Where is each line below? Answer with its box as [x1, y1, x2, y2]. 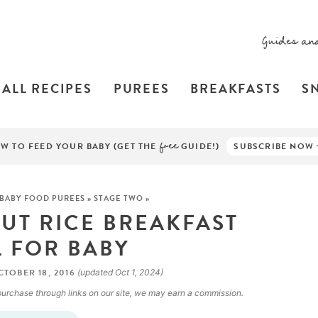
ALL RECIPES [2, 79, 92, 98]
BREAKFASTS [190, 79, 281, 98]
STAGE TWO [94, 192, 143, 204]
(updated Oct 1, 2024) [77, 267, 163, 278]
